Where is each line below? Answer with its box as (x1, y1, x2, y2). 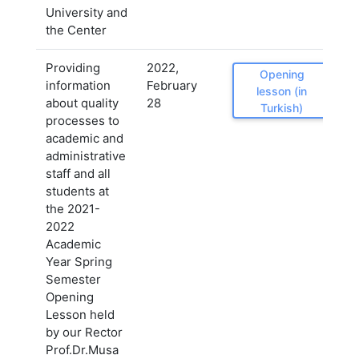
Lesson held (46, 307, 115, 322)
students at (46, 184, 109, 199)
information (46, 78, 111, 93)
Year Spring (46, 254, 112, 269)
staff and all (46, 166, 111, 181)
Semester (46, 272, 101, 287)
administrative (46, 148, 126, 163)
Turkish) (260, 100, 303, 115)
